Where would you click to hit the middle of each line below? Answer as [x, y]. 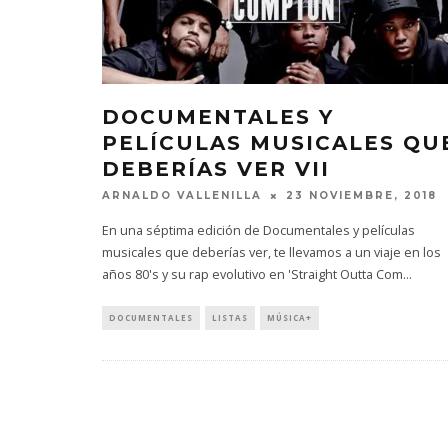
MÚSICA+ [289, 318]
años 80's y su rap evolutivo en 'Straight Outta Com [252, 275]
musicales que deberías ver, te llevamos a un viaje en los [271, 253]
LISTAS [230, 318]
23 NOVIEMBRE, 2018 [361, 196]
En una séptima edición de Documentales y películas [258, 231]
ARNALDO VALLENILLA [182, 196]
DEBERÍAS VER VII [216, 169]
